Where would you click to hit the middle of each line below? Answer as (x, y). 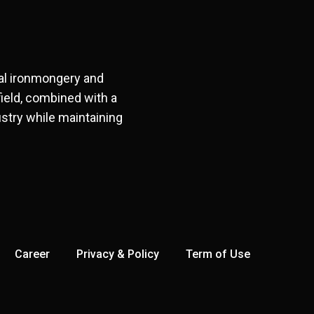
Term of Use (218, 254)
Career (32, 254)
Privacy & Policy (118, 254)
